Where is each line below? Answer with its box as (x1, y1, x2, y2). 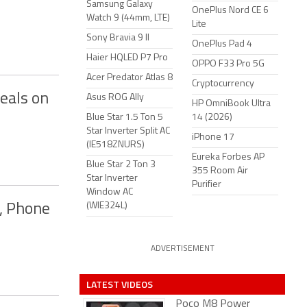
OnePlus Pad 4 (192, 39, 252, 49)
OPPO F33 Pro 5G (192, 59, 265, 69)
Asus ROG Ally (86, 93, 144, 103)
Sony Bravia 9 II (86, 33, 149, 43)
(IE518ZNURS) (86, 140, 145, 150)
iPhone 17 (192, 132, 234, 143)
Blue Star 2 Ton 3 (86, 160, 156, 170)
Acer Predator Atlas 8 (86, 73, 173, 83)
